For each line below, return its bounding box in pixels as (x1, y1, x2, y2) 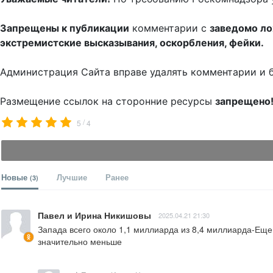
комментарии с (129, 22, 210, 35)
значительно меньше (38, 235, 122, 248)
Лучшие (57, 171, 87, 183)
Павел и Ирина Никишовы (38, 209, 151, 222)
